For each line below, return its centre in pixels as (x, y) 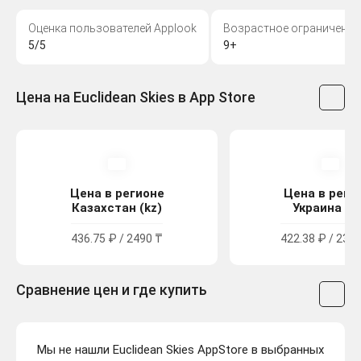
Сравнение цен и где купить (112, 290)
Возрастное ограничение (291, 29)
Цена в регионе (117, 194)
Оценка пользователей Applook (112, 29)
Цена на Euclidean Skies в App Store (136, 98)
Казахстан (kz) (117, 208)
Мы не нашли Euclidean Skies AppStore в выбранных (180, 350)
